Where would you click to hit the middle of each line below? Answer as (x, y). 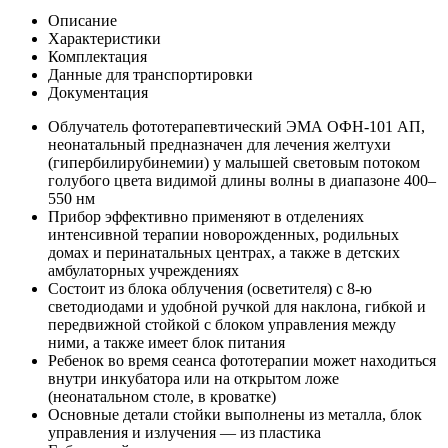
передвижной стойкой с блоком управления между (222, 324)
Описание (82, 20)
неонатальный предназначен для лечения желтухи (219, 144)
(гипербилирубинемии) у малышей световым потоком (234, 162)
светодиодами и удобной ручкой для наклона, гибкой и (237, 306)
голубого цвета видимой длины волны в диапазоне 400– (242, 180)
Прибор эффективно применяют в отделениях (206, 216)
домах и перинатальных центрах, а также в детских (224, 252)
